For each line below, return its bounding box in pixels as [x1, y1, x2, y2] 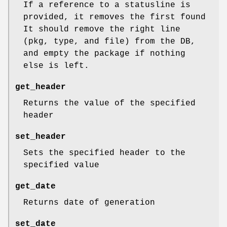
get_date [15, 182, 56, 192]
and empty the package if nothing [23, 49, 185, 59]
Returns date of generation [23, 198, 155, 208]
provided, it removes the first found [23, 13, 206, 22]
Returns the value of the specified [23, 99, 196, 108]
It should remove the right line [23, 25, 180, 34]
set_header [15, 132, 66, 142]
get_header [15, 83, 66, 92]
